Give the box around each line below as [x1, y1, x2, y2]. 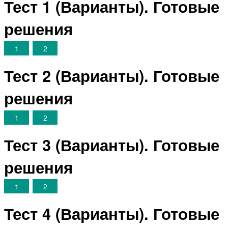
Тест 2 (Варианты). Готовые [4, 64, 220, 87]
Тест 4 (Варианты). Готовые [4, 202, 220, 225]
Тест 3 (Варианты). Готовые [4, 133, 220, 156]
